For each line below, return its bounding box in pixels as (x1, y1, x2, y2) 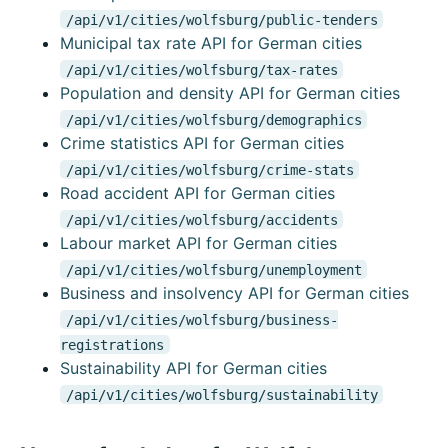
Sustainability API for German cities (60, 358, 327, 379)
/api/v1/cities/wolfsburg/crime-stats (65, 161, 354, 178)
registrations (60, 336, 164, 353)
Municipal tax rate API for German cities (60, 33, 362, 54)
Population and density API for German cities (60, 83, 400, 104)
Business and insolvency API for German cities (60, 283, 409, 304)
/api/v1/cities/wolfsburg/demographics (65, 111, 362, 128)
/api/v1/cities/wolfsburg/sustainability (65, 386, 378, 403)
